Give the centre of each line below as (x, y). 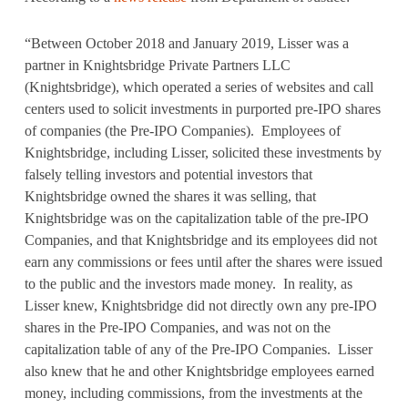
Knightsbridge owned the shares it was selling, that (170, 196)
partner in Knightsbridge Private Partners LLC (157, 65)
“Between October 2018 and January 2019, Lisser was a (186, 43)
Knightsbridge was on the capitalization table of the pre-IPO (196, 218)
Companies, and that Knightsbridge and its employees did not (200, 240)
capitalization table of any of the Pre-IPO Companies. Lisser (198, 349)
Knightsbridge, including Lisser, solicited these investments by (203, 153)
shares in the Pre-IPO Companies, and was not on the (177, 327)
